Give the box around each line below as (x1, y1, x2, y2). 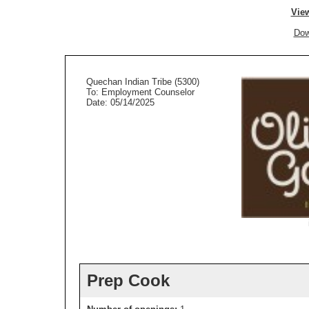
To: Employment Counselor (86, 87, 195, 97)
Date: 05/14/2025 (86, 97, 154, 108)
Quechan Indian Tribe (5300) (86, 77, 199, 87)
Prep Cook (87, 271, 170, 290)
